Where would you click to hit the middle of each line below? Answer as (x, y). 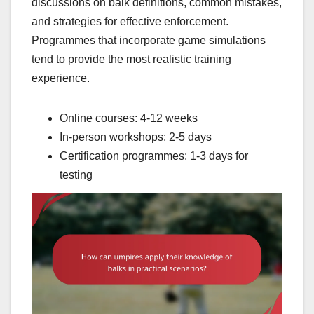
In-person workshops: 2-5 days (136, 137)
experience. (61, 78)
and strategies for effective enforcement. (130, 21)
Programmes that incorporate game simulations (149, 40)
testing (76, 175)
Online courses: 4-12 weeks (129, 118)
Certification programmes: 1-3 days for (154, 156)
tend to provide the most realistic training (131, 59)
